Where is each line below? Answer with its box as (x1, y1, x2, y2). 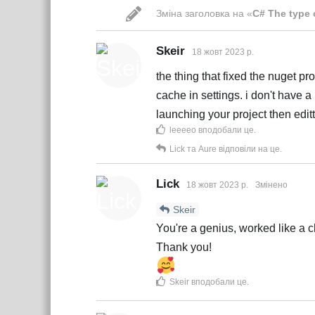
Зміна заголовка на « (156, 8, 252, 19)
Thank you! (156, 241, 212, 253)
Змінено (255, 180, 288, 190)
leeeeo (169, 125, 196, 135)
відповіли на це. (217, 144, 282, 154)
